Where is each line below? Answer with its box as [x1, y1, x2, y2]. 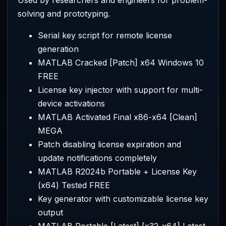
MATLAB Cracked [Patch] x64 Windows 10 [38, 57, 204, 68]
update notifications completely [38, 152, 157, 163]
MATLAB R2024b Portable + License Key [38, 166, 197, 177]
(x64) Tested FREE [38, 180, 110, 190]
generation [38, 43, 79, 54]
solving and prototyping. [18, 8, 110, 19]
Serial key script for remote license [38, 30, 172, 40]
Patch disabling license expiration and [38, 139, 181, 149]
